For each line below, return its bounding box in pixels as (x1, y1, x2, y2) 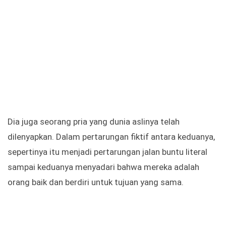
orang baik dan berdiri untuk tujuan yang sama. (8, 177, 184, 188)
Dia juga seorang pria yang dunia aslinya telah (8, 117, 180, 127)
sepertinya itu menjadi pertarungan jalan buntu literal (8, 147, 207, 157)
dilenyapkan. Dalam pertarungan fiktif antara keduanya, (8, 132, 215, 142)
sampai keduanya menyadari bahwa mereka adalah (8, 162, 199, 173)
